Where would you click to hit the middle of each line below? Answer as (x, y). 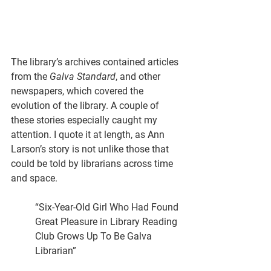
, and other (139, 77)
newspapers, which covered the (78, 91)
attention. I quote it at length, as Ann (89, 135)
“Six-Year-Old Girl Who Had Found (108, 207)
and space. (34, 178)
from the (30, 77)
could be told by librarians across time (93, 164)
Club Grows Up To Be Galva (95, 237)
